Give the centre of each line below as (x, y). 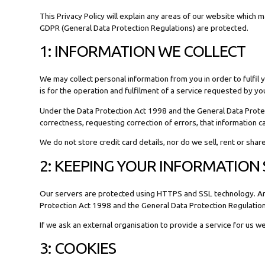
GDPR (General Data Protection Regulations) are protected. (144, 28)
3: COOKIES (78, 248)
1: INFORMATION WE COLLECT (143, 51)
